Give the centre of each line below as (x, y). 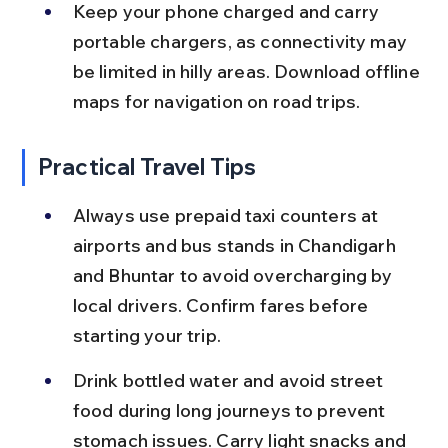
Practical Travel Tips (147, 166)
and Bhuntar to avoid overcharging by (234, 275)
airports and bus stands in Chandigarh (236, 245)
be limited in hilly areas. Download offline (248, 71)
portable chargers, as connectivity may (242, 41)
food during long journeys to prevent (231, 410)
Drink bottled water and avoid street (230, 380)
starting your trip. (146, 335)
